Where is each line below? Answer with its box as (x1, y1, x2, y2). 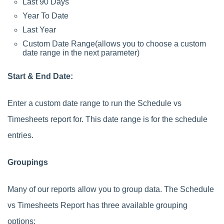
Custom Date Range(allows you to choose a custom (22, 39, 206, 48)
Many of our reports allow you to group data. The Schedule (7, 184, 214, 193)
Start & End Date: (7, 71, 73, 80)
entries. (7, 130, 33, 139)
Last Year (22, 25, 56, 34)
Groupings (7, 157, 48, 166)
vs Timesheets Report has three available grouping (7, 200, 187, 209)
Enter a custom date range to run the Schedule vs (7, 98, 181, 107)
